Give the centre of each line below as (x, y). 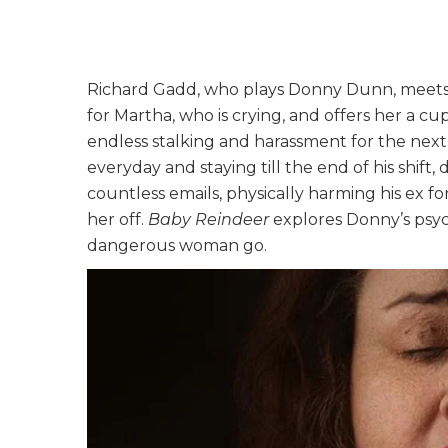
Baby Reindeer (208, 220)
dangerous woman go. (177, 246)
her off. (117, 220)
